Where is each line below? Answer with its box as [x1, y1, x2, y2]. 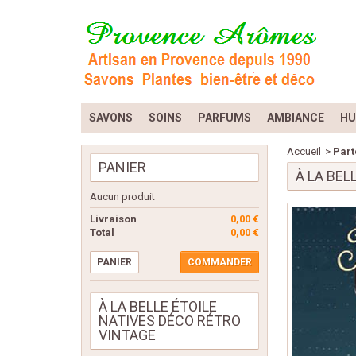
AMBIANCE [267, 111, 324, 124]
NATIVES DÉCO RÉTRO [99, 312, 241, 329]
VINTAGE [99, 327, 156, 343]
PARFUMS [198, 111, 251, 124]
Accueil [287, 145, 322, 157]
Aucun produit [90, 191, 155, 203]
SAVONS [89, 111, 133, 124]
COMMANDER [188, 257, 252, 268]
